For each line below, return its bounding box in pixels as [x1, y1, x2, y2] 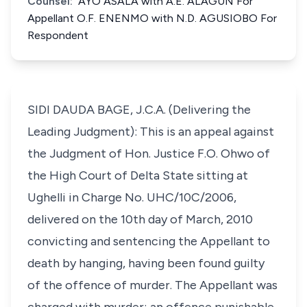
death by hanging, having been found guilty [27, 256, 265, 271]
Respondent [27, 29, 88, 42]
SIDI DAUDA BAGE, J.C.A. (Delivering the [27, 102, 251, 117]
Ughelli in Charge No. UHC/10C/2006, [27, 190, 236, 205]
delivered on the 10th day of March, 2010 [27, 212, 253, 227]
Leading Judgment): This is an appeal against [27, 124, 274, 139]
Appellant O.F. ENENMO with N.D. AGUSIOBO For [27, 12, 277, 25]
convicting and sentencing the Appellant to [27, 234, 270, 249]
